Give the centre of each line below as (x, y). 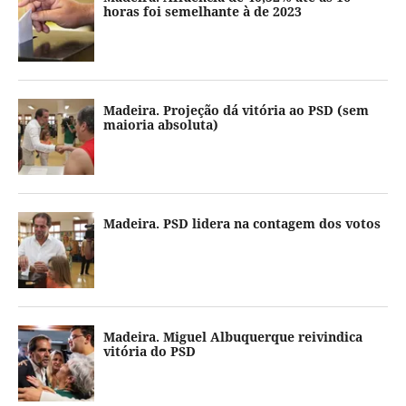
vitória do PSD (150, 351)
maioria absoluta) (161, 125)
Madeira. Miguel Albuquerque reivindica (233, 337)
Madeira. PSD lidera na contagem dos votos (242, 223)
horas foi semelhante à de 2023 (203, 11)
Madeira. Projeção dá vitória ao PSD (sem (236, 110)
